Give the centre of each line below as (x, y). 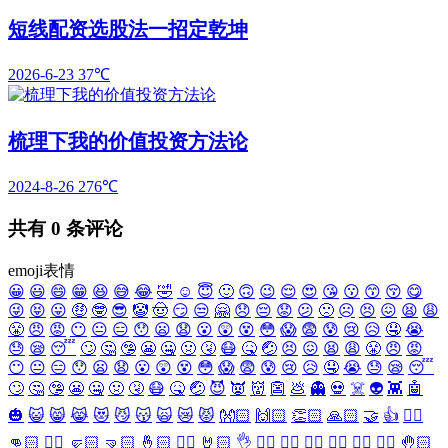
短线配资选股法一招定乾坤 (128, 28)
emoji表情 (41, 270)
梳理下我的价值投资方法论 (128, 140)
